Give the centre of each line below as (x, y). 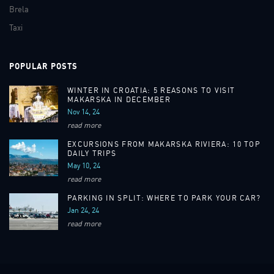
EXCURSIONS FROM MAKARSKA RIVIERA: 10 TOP (164, 144)
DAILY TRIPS (92, 153)
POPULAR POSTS (43, 66)
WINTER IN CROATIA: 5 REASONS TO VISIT (151, 90)
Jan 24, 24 (83, 210)
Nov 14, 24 (83, 111)
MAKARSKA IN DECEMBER (119, 99)
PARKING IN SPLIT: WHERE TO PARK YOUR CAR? (164, 198)
